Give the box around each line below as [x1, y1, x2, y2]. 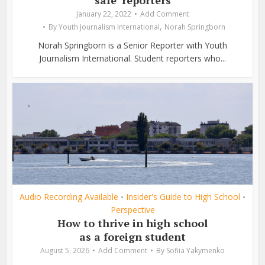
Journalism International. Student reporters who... [39, 52, 226, 64]
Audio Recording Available [20, 190, 118, 202]
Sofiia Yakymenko [166, 245, 225, 256]
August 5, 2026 [40, 245, 89, 256]
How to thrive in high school [57, 215, 208, 230]
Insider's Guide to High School [126, 190, 240, 202]
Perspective [110, 203, 155, 215]
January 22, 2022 [76, 8, 131, 19]
